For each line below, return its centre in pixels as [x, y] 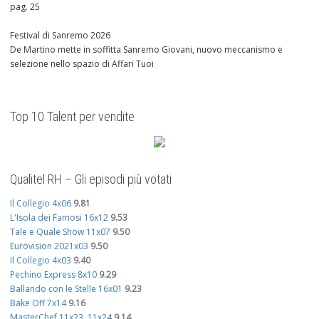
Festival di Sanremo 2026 [60, 36]
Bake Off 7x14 [38, 303]
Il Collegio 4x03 [41, 261]
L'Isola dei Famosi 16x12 [59, 218]
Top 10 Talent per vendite [72, 117]
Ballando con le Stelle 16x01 [66, 289]
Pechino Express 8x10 [53, 275]
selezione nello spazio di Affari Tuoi [82, 64]
